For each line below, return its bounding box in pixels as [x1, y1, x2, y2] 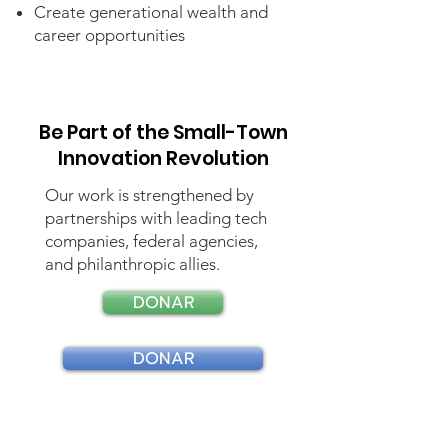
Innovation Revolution [57, 145, 269, 172]
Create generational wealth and [34, 2, 268, 22]
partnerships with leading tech [45, 208, 267, 228]
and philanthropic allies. [45, 254, 220, 274]
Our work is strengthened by [45, 185, 254, 205]
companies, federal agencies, [45, 231, 258, 251]
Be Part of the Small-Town [38, 119, 288, 146]
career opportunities [34, 25, 185, 45]
